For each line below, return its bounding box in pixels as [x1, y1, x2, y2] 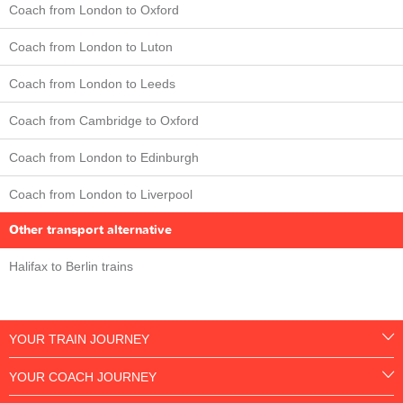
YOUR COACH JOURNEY [9, 370, 157, 385]
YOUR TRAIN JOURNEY [9, 332, 149, 347]
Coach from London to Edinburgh [9, 149, 199, 165]
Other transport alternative [9, 220, 172, 238]
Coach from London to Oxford [9, 2, 179, 17]
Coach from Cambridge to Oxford [9, 112, 199, 128]
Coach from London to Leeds [9, 76, 175, 91]
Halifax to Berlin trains [9, 258, 133, 273]
